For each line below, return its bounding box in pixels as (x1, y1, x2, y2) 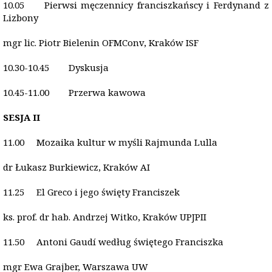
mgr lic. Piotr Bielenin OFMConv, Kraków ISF (3, 36, 201, 49)
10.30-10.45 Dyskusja (3, 61, 109, 73)
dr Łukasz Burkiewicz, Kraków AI (3, 161, 150, 173)
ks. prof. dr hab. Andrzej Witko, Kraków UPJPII (3, 211, 206, 223)
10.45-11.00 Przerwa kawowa (3, 86, 146, 98)
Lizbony (3, 12, 38, 24)
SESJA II (3, 111, 40, 123)
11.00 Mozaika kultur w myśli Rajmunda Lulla (3, 136, 217, 148)
